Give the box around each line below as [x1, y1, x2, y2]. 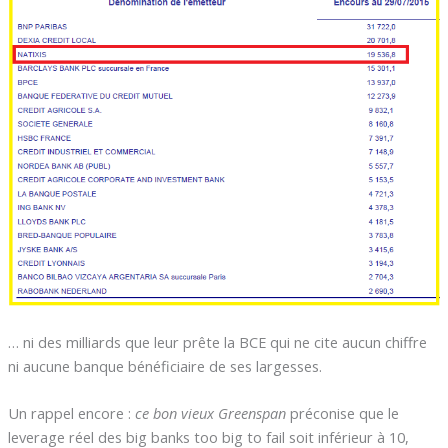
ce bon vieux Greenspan [134, 402, 290, 423]
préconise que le [289, 402, 399, 423]
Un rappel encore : [7, 402, 135, 423]
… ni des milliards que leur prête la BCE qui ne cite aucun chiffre [7, 331, 427, 352]
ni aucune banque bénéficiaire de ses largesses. [7, 355, 322, 376]
